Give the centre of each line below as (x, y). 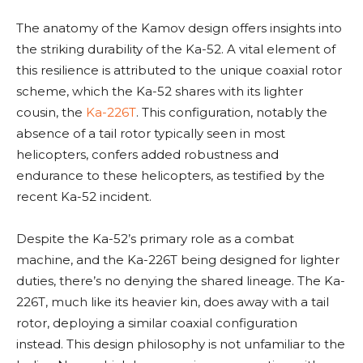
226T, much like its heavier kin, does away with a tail (173, 302)
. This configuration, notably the (232, 113)
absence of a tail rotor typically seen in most (151, 134)
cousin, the (51, 113)
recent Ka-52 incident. (84, 197)
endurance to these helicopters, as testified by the (171, 176)
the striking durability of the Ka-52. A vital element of (176, 49)
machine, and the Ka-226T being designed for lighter (178, 260)
